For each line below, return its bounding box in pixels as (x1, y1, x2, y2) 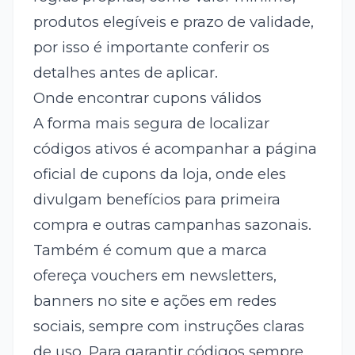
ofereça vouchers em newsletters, (32, 266, 277, 285)
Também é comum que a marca (32, 241, 267, 260)
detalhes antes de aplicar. (32, 63, 218, 82)
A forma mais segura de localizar (32, 114, 269, 133)
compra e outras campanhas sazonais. (32, 216, 311, 235)
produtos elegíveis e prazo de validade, (32, 13, 314, 32)
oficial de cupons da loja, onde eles (32, 165, 286, 184)
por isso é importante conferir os (32, 38, 269, 57)
